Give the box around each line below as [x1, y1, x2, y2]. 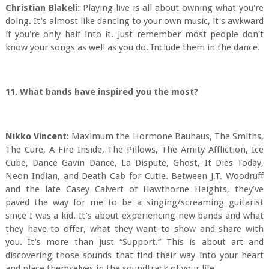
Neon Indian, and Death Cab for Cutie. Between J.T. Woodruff [5, 171, 264, 181]
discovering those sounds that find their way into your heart [5, 250, 264, 261]
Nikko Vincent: [5, 131, 70, 142]
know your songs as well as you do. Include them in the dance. [5, 42, 260, 53]
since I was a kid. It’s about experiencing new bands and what [5, 210, 264, 221]
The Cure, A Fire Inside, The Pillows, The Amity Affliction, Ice [5, 144, 264, 155]
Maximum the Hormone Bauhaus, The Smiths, [69, 131, 264, 142]
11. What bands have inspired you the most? [5, 86, 203, 97]
